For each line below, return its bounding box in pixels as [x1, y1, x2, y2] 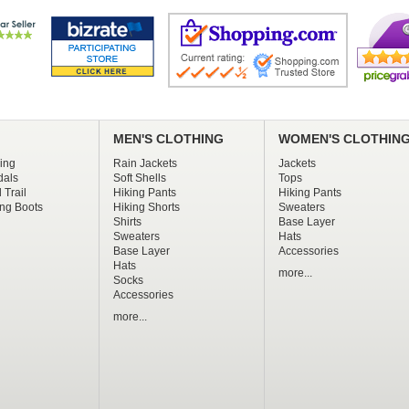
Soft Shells [112, 172, 166, 185]
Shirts [112, 215, 142, 229]
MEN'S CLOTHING [112, 132, 224, 147]
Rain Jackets [112, 157, 177, 171]
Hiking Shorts [112, 201, 180, 215]
